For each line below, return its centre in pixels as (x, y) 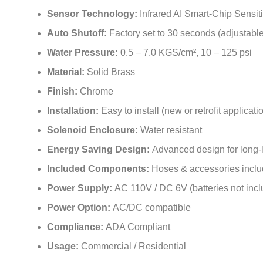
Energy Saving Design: (100, 150)
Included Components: (99, 169)
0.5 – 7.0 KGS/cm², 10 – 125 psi (186, 53)
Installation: (74, 111)
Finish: (63, 92)
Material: (67, 72)
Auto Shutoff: (78, 33)
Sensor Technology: (93, 14)
